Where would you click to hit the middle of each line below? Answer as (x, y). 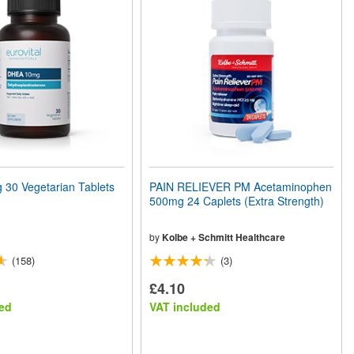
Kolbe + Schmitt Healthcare (224, 237)
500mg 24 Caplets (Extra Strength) (237, 201)
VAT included (185, 307)
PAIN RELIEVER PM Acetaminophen (241, 186)
